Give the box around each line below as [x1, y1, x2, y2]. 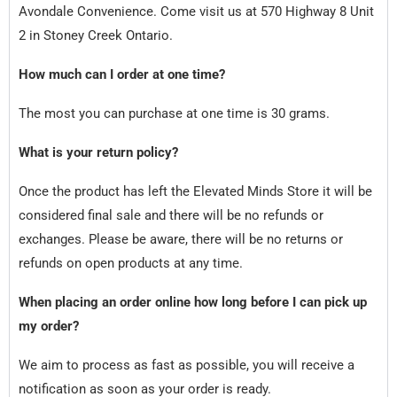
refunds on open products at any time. [19, 254, 243, 271]
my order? [19, 317, 79, 334]
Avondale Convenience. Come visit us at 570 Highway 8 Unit [19, 3, 374, 19]
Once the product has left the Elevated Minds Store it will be [19, 183, 372, 199]
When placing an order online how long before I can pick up [19, 293, 367, 310]
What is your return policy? [19, 144, 178, 160]
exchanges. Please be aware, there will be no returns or [19, 230, 343, 247]
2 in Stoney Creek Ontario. [19, 27, 176, 43]
